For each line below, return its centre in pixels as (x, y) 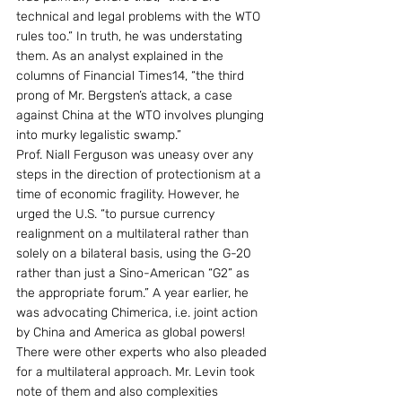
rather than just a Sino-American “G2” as (135, 273)
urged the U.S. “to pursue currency (117, 214)
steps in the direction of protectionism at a (140, 175)
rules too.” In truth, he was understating (131, 36)
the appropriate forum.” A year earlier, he (134, 293)
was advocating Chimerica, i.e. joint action (139, 313)
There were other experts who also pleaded (143, 352)
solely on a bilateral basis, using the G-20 (135, 253)
